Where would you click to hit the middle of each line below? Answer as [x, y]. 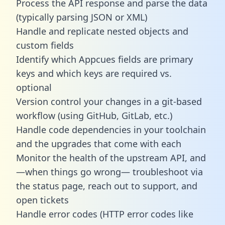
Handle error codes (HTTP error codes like [105, 214]
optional [34, 87]
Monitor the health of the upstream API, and [111, 157]
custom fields [45, 45]
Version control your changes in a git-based [109, 101]
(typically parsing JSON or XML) [82, 17]
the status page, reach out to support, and [107, 186]
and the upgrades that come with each [99, 143]
